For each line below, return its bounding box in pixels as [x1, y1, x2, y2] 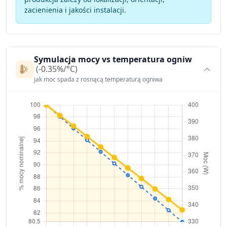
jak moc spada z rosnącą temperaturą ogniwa [33, 74, 163, 84]
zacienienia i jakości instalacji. [24, 5, 126, 15]
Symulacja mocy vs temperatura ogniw [33, 53, 192, 65]
